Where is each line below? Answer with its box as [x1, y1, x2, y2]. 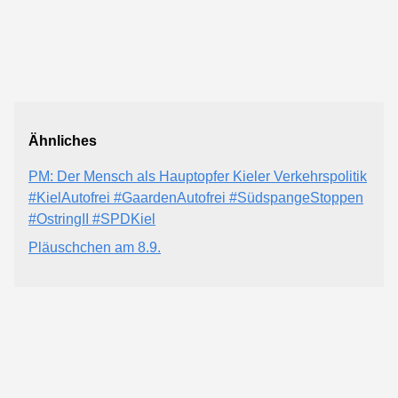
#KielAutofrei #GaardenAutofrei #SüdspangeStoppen [28, 190, 363, 205]
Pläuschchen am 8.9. [28, 240, 161, 255]
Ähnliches [28, 133, 97, 148]
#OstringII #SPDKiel [28, 211, 155, 227]
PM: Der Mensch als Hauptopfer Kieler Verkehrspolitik [28, 169, 367, 184]
